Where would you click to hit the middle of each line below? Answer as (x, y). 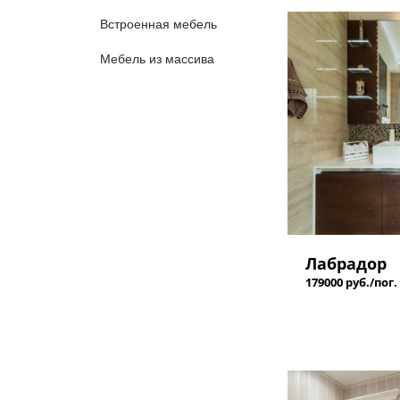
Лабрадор (346, 263)
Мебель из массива (157, 59)
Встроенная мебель (158, 24)
